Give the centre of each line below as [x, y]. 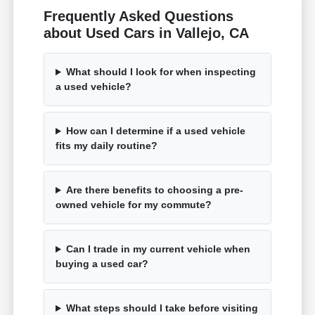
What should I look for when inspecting [161, 72]
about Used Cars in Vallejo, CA [147, 33]
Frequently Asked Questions [139, 17]
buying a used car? [102, 264]
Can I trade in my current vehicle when [158, 249]
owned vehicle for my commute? [134, 205]
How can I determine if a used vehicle [155, 131]
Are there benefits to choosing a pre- [154, 190]
